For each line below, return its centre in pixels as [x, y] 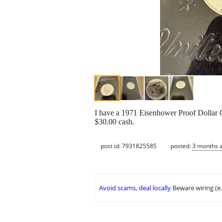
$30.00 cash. [114, 122]
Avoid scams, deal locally [135, 188]
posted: [181, 146]
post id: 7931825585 [129, 146]
